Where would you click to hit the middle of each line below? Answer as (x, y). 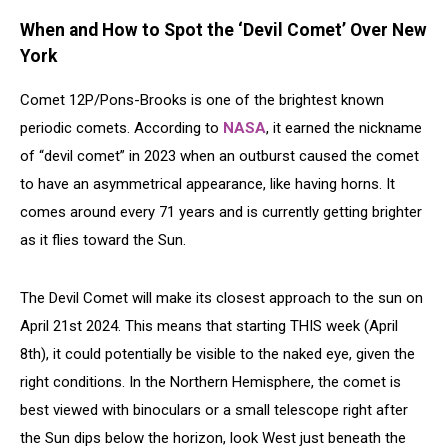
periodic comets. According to (121, 128)
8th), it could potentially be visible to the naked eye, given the (217, 354)
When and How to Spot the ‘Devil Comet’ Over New (223, 29)
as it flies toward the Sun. (103, 240)
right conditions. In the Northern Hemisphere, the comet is (210, 382)
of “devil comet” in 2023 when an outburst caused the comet (219, 156)
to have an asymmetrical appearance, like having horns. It (207, 184)
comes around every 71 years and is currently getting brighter (221, 212)
